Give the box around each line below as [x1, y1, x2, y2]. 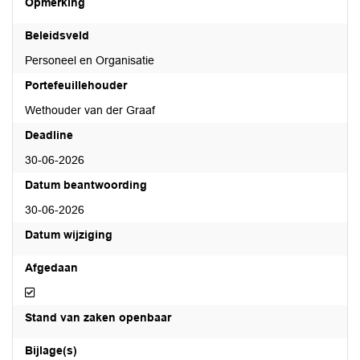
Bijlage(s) [25, 344, 77, 357]
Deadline [25, 129, 73, 141]
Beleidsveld [25, 29, 89, 42]
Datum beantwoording [25, 178, 147, 191]
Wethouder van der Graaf [25, 104, 155, 117]
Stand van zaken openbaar [25, 311, 171, 324]
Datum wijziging [25, 228, 112, 241]
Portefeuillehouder [25, 79, 127, 92]
